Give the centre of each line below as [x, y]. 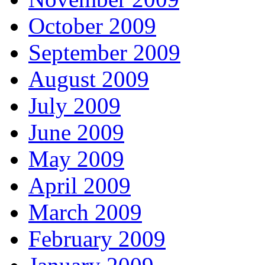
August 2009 [89, 79]
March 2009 [85, 212]
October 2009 [92, 26]
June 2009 [76, 132]
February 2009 [97, 239]
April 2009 [80, 186]
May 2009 [76, 159]
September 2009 [104, 53]
